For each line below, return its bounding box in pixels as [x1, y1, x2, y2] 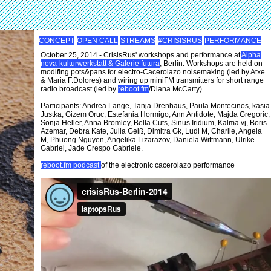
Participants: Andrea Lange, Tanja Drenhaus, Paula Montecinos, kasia [41, 102, 270, 110]
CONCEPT [39, 36, 74, 45]
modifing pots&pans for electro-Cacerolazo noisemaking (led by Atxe [41, 68, 265, 76]
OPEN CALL [77, 36, 118, 45]
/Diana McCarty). [149, 85, 204, 93]
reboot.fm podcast [41, 161, 101, 169]
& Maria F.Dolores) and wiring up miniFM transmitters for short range [41, 76, 264, 85]
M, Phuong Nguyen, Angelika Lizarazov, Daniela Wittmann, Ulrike [41, 135, 255, 144]
